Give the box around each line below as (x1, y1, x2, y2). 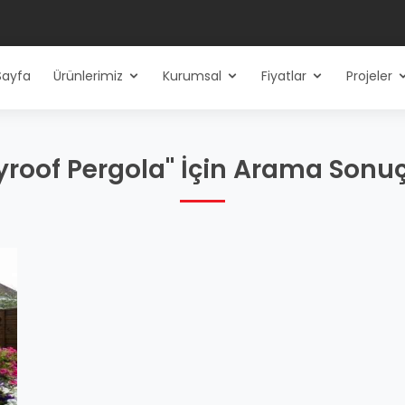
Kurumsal (163, 67, 221, 85)
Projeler (346, 67, 392, 85)
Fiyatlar (261, 67, 306, 85)
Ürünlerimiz (53, 67, 123, 85)
